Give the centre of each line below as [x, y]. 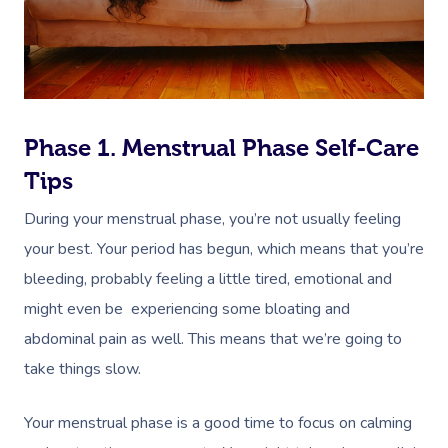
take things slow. [84, 368]
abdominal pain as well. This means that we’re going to [213, 338]
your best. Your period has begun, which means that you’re [224, 248]
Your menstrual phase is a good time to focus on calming [218, 422]
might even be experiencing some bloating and [187, 308]
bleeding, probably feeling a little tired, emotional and [208, 278]
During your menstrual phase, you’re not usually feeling [212, 218]
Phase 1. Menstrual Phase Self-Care [221, 147]
